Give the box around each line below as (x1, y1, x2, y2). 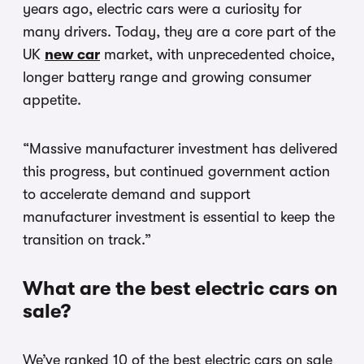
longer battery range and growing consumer (23, 68, 311, 85)
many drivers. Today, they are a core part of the (23, 23, 336, 40)
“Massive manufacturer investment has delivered (23, 140, 338, 157)
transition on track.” (23, 231, 151, 248)
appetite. (23, 91, 81, 108)
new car (45, 45, 100, 63)
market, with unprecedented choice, (100, 45, 335, 63)
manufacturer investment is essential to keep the (23, 208, 335, 225)
